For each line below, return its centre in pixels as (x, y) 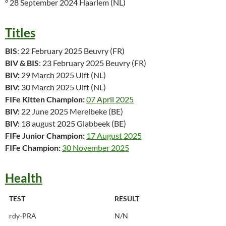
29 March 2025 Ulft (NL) (64, 75)
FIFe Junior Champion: (45, 135)
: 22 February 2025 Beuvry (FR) (71, 50)
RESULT (127, 198)
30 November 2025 (96, 147)
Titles (20, 32)
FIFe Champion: (33, 147)
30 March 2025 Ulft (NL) (64, 87)
